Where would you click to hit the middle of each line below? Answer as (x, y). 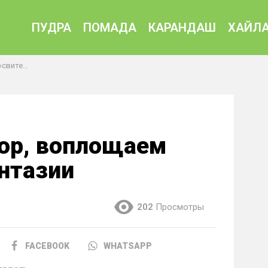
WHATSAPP (128, 246)
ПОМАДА (110, 28)
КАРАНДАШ (182, 28)
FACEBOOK (47, 246)
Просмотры (180, 207)
